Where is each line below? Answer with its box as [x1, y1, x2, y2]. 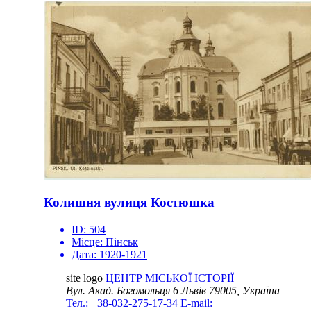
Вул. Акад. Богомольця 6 [66, 285, 178, 297]
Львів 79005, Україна [178, 285, 280, 297]
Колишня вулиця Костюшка [44, 195, 215, 210]
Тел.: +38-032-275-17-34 [66, 297, 180, 310]
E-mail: [180, 297, 212, 310]
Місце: [72, 236, 106, 249]
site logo [66, 272, 103, 285]
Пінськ [106, 236, 138, 249]
